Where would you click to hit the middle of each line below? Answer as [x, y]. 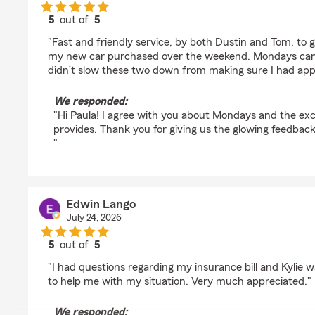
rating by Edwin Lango [127, 257]
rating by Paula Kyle [121, 32]
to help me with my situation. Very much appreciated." [180, 281]
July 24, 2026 [94, 218]
